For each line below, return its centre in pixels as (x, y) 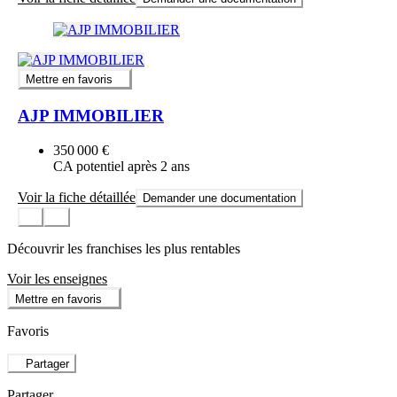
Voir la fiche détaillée (77, 197)
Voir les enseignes (57, 279)
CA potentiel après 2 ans (121, 166)
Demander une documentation (219, 198)
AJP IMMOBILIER (91, 116)
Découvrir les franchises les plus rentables (124, 249)
